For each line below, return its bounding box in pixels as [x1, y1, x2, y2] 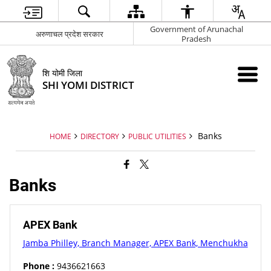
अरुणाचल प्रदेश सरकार [36, 28, 104, 39]
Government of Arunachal [149, 23, 243, 34]
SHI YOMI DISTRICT [42, 78, 135, 93]
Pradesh [181, 33, 211, 44]
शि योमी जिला [42, 67, 83, 79]
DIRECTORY [80, 131, 119, 141]
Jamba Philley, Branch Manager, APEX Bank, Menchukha [22, 237, 248, 249]
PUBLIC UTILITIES [128, 131, 186, 141]
